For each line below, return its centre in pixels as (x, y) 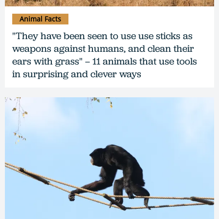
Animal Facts (40, 19)
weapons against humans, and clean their (103, 48)
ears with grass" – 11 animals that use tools (105, 61)
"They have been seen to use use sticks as (102, 35)
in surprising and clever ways (77, 74)
